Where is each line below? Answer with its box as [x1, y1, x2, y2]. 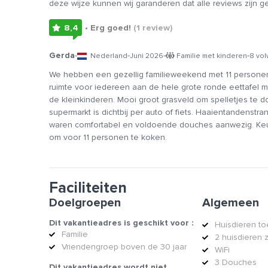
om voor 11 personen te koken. [49, 132, 167, 143]
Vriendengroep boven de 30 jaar [62, 242, 187, 252]
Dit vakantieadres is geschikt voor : [49, 218, 193, 229]
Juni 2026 [130, 51, 163, 60]
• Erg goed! [84, 23, 133, 33]
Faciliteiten [49, 179, 127, 197]
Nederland [87, 51, 127, 60]
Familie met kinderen [175, 51, 247, 60]
